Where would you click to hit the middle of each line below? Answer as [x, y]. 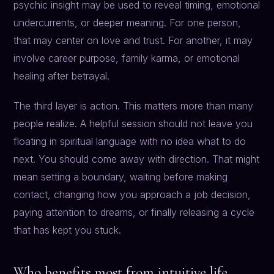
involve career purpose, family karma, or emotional [127, 58]
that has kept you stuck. [68, 230]
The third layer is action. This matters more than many [134, 106]
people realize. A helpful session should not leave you [133, 124]
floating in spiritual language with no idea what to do [130, 142]
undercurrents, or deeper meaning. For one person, [128, 23]
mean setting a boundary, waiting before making [121, 177]
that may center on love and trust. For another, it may [133, 41]
